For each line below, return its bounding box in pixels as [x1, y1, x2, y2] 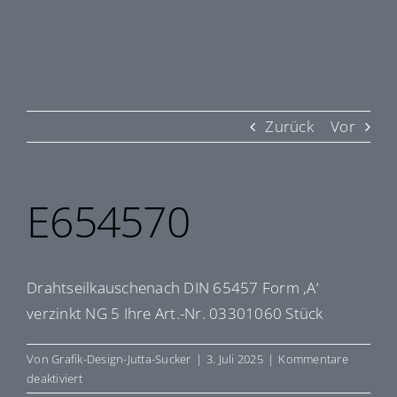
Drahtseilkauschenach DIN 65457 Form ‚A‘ [27, 277, 318, 299]
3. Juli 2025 [206, 351, 263, 368]
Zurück [265, 116, 314, 136]
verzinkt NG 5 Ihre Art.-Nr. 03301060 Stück [27, 303, 323, 324]
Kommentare [278, 351, 348, 368]
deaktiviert [27, 370, 82, 387]
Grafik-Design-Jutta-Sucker [51, 351, 191, 368]
